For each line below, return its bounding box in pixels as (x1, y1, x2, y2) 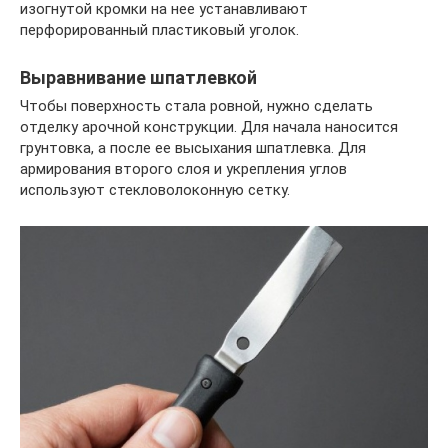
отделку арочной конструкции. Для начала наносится (20, 118, 398, 137)
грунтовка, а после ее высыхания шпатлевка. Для (20, 139, 366, 158)
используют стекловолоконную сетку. (20, 181, 290, 200)
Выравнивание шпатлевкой (20, 67, 257, 89)
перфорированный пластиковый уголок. (20, 21, 299, 40)
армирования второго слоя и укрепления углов (20, 160, 347, 179)
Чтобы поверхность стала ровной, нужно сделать (20, 97, 373, 116)
